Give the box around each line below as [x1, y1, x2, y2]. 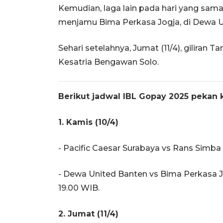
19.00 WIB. [58, 183, 100, 193]
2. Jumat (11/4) [58, 209, 118, 219]
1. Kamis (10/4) [58, 117, 118, 127]
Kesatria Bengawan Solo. [58, 57, 159, 67]
